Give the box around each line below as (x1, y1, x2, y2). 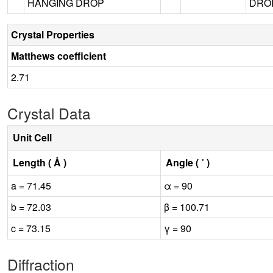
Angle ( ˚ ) (166, 155, 210, 169)
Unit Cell (13, 130, 52, 144)
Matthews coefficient (11, 48, 106, 63)
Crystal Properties (11, 27, 94, 41)
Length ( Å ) (13, 155, 66, 169)
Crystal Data (7, 102, 91, 124)
